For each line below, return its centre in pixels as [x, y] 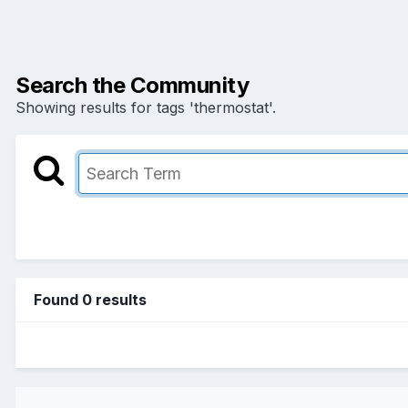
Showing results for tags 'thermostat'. [146, 107]
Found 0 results [90, 299]
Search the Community [133, 85]
